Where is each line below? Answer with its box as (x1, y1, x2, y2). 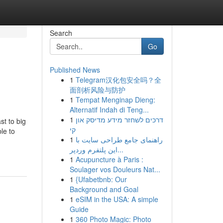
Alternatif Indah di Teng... (69, 105, 149, 114)
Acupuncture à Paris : (75, 154, 143, 164)
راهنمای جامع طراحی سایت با (75, 134, 163, 144)
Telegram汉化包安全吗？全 (75, 75, 161, 85)
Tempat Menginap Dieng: (75, 95, 155, 105)
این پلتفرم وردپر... (117, 144, 123, 154)
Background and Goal (69, 184, 138, 194)
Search (49, 28, 72, 38)
